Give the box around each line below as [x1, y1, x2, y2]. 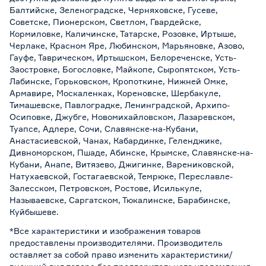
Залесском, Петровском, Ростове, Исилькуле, [9, 183, 202, 193]
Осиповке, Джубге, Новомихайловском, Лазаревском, [9, 112, 235, 122]
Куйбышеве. [9, 207, 59, 217]
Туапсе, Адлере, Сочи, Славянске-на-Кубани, [9, 123, 198, 134]
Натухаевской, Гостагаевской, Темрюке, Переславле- [9, 171, 233, 181]
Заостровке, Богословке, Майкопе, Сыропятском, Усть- [9, 64, 240, 74]
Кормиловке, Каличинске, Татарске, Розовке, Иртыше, [9, 28, 236, 39]
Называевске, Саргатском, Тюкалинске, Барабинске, [9, 195, 230, 205]
